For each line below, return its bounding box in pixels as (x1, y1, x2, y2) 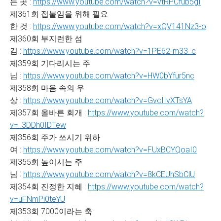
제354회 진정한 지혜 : (10, 182, 88, 191)
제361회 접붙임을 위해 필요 (10, 9, 108, 19)
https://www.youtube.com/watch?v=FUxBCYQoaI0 (23, 145, 197, 154)
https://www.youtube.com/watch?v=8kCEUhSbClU (23, 170, 195, 179)
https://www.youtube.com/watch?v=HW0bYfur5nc (23, 71, 194, 80)
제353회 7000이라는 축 (10, 207, 92, 216)
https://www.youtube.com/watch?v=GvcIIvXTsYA (23, 96, 192, 105)
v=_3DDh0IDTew (10, 120, 66, 130)
